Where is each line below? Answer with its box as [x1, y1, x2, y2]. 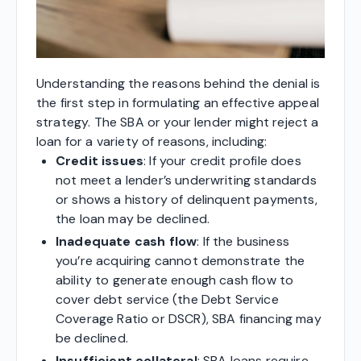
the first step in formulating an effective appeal [36, 93, 319, 111]
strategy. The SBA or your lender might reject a [36, 113, 319, 131]
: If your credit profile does [143, 151, 301, 169]
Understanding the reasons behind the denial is [36, 74, 321, 92]
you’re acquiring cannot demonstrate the [56, 251, 305, 269]
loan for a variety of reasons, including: [36, 132, 268, 150]
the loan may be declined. [56, 210, 210, 227]
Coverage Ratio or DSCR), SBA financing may [56, 309, 322, 327]
